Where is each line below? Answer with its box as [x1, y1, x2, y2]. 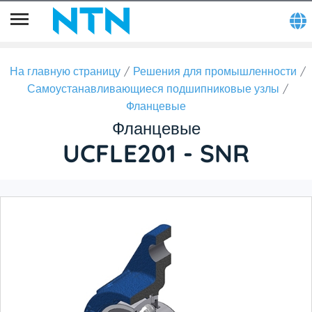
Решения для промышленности [133, 64, 297, 78]
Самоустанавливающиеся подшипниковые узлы [27, 81, 279, 95]
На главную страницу [10, 64, 120, 78]
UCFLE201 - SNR [63, 138, 249, 169]
